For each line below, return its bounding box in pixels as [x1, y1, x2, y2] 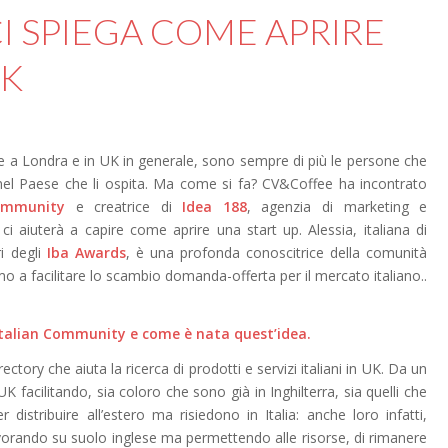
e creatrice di [65, 196, 183, 216]
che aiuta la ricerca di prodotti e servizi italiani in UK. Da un [43, 358, 428, 378]
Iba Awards [46, 242, 126, 262]
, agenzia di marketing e [246, 196, 428, 216]
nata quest [192, 323, 274, 343]
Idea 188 [182, 196, 247, 216]
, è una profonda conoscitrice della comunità [125, 242, 427, 262]
